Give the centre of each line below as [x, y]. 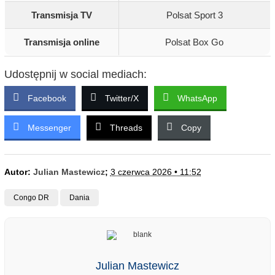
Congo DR [31, 198]
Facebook [47, 99]
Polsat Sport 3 [194, 15]
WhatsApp [197, 99]
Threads [126, 128]
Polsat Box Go [195, 42]
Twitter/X [122, 99]
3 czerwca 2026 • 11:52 [156, 172]
